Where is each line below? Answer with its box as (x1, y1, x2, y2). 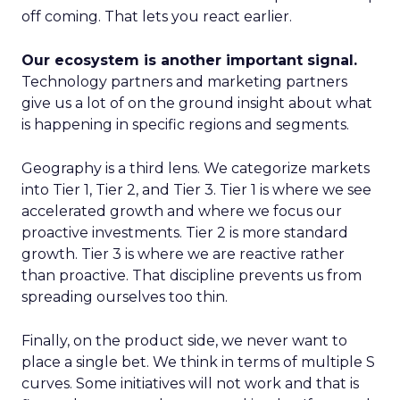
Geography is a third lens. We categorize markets (21, 160, 370, 177)
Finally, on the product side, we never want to (21, 332, 347, 349)
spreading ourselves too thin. (21, 288, 228, 305)
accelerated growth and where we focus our (21, 203, 342, 220)
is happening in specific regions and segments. (21, 116, 349, 133)
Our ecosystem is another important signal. (21, 52, 357, 69)
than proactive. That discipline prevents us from (21, 267, 362, 284)
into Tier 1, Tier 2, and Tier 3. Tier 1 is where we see (21, 181, 371, 198)
